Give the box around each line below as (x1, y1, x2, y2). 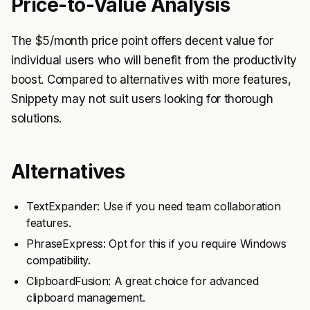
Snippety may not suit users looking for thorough (11, 92, 273, 106)
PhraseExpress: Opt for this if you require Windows (26, 237, 286, 250)
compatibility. (26, 253, 91, 267)
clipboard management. (26, 291, 145, 304)
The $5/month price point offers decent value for (11, 34, 273, 48)
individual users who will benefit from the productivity (11, 53, 298, 67)
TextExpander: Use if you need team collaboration (26, 199, 281, 213)
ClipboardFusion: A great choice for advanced (26, 274, 259, 288)
